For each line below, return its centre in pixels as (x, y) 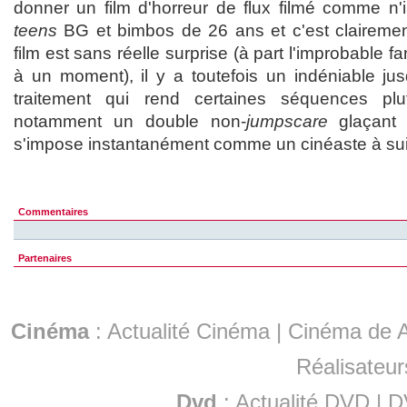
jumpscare (287, 122)
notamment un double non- (130, 122)
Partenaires (45, 258)
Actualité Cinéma (189, 332)
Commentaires (53, 212)
